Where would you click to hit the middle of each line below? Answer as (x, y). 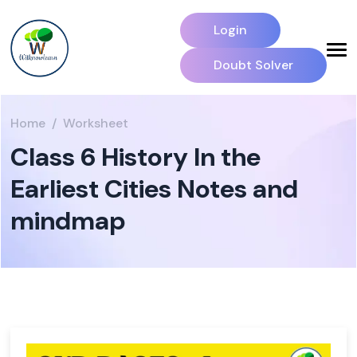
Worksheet (96, 123)
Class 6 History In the (135, 157)
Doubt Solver (253, 65)
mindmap (68, 221)
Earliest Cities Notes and (154, 189)
